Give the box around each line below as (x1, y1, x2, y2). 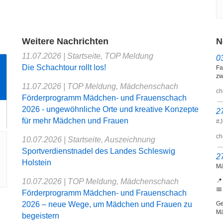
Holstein (22, 158, 51, 167)
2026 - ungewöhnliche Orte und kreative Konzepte (22, 105, 199, 114)
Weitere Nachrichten (22, 36, 109, 46)
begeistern (22, 212, 59, 221)
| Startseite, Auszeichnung (64, 135, 155, 144)
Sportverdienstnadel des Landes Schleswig (22, 147, 175, 156)
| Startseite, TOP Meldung (63, 52, 153, 61)
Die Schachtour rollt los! (22, 63, 106, 72)
